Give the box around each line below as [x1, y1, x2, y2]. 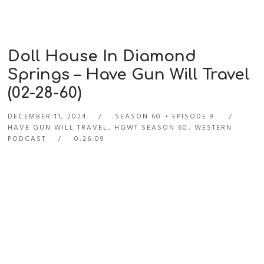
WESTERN [194, 122, 233, 134]
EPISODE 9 [172, 111, 214, 123]
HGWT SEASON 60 [114, 122, 189, 134]
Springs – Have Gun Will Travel [8, 66, 250, 84]
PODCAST [8, 133, 47, 145]
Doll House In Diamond [8, 48, 197, 65]
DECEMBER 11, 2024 [8, 111, 87, 123]
